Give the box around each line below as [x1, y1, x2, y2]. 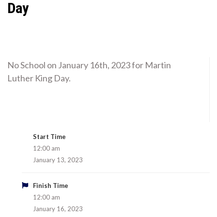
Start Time [33, 133, 66, 141]
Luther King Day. [7, 73, 71, 84]
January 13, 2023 [33, 156, 83, 164]
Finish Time [33, 182, 68, 190]
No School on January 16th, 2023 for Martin [7, 60, 171, 71]
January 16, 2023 [33, 205, 83, 213]
